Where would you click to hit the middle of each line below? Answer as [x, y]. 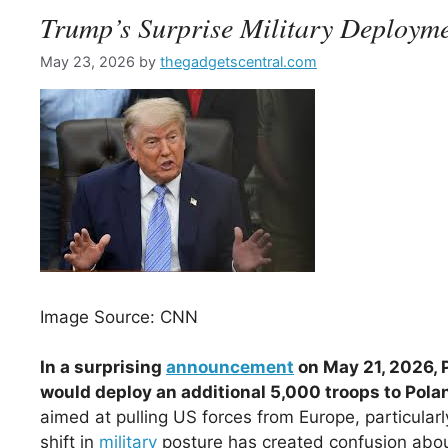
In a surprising [103, 367]
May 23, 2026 [87, 62]
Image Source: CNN [119, 316]
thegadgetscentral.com [238, 62]
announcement [230, 367]
